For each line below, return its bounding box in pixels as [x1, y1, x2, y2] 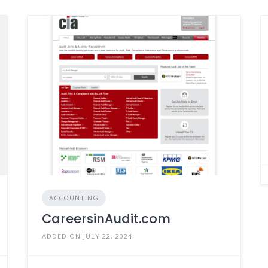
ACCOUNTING [48, 193, 99, 202]
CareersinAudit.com [41, 209, 170, 227]
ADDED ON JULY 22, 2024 [41, 231, 132, 240]
